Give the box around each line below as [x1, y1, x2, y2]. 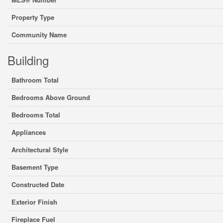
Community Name [11, 30, 67, 39]
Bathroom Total [11, 75, 59, 85]
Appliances [11, 127, 46, 137]
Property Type [11, 12, 54, 22]
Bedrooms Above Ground [11, 93, 90, 102]
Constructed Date [11, 180, 64, 189]
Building [7, 51, 49, 69]
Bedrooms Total [11, 110, 60, 119]
